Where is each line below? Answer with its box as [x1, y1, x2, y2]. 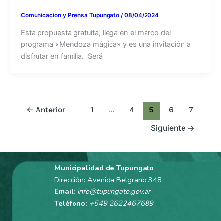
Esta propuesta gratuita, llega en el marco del [20, 28, 171, 37]
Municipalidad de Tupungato [54, 163, 154, 173]
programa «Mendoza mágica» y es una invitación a [20, 39, 191, 49]
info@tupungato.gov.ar [77, 186, 150, 196]
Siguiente [151, 123, 188, 133]
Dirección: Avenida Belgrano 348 [54, 175, 164, 184]
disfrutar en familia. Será [20, 51, 103, 61]
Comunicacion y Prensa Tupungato [20, 11, 121, 19]
